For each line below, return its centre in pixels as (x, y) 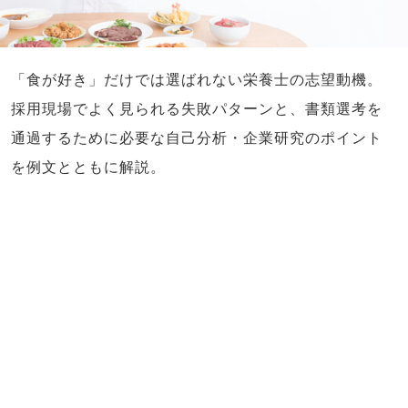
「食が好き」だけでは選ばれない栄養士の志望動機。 (197, 80)
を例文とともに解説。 (88, 168)
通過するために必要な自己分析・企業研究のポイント (197, 138)
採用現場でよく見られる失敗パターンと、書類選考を (197, 109)
